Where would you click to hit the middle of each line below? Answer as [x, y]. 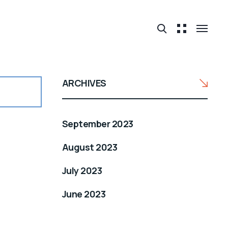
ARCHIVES [84, 83]
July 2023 [82, 170]
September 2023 [98, 123]
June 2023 [84, 194]
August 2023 [90, 147]
